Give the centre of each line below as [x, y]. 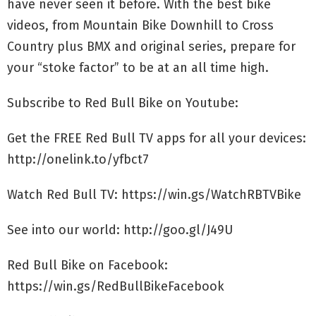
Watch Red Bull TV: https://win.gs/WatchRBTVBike [154, 194]
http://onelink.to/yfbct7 [78, 159]
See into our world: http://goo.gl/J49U [120, 230]
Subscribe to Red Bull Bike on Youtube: [123, 103]
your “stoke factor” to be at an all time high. [138, 67]
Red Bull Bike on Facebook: [87, 265]
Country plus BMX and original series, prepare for [151, 46]
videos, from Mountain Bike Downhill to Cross [140, 25]
